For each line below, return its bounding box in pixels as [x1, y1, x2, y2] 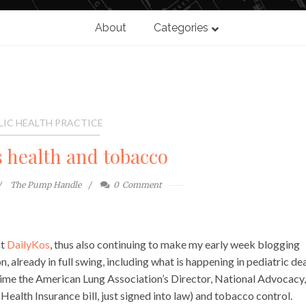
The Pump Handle [10, 180, 82, 191]
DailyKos [7, 238, 50, 251]
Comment [122, 180, 163, 191]
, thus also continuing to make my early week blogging [50, 238, 300, 251]
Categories [153, 21, 208, 35]
